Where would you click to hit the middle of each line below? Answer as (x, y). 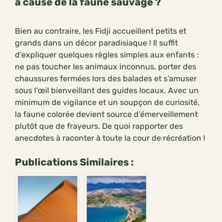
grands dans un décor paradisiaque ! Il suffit (96, 43)
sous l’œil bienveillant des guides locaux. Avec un (107, 91)
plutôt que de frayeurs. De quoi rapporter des (99, 126)
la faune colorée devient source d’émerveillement (106, 114)
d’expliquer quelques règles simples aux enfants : (107, 55)
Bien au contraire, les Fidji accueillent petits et (101, 31)
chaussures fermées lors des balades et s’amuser (106, 79)
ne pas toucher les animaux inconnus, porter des (106, 67)
